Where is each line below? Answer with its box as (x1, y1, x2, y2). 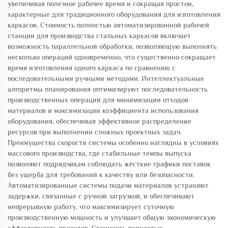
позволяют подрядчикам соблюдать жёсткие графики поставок (8, 160, 211, 168)
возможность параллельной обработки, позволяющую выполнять (8, 42, 217, 50)
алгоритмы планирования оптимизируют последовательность (8, 85, 208, 93)
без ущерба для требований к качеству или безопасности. (8, 170, 194, 179)
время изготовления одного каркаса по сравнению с (8, 64, 176, 72)
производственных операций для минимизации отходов (8, 96, 188, 104)
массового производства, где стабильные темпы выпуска (8, 149, 191, 157)
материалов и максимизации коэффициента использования (8, 106, 198, 115)
